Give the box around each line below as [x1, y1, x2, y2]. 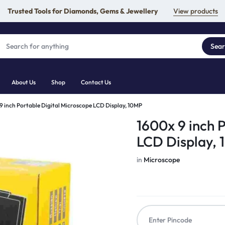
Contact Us [81, 78, 111, 86]
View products [173, 6, 218, 16]
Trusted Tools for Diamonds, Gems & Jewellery [7, 6, 158, 16]
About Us [12, 78, 36, 86]
